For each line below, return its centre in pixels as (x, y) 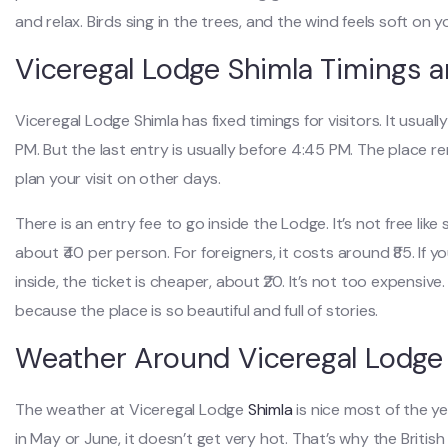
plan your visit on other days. (118, 178)
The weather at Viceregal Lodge (131, 409)
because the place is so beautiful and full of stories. (197, 310)
